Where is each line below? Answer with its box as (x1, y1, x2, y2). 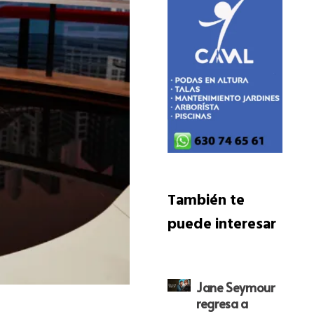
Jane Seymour (196, 278, 275, 296)
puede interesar (167, 212, 276, 241)
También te (167, 188, 245, 217)
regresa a (196, 294, 248, 312)
